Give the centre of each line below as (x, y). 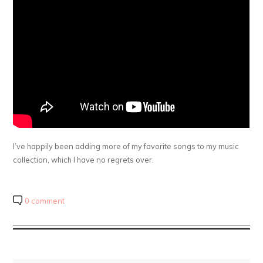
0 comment (45, 200)
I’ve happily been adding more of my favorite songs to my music (126, 146)
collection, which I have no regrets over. (84, 159)
